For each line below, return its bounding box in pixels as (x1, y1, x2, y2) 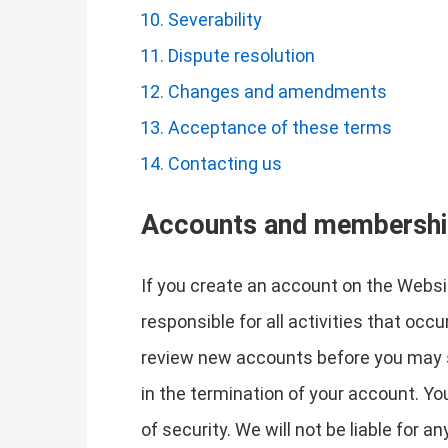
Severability (168, 8, 262, 30)
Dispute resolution (168, 44, 315, 66)
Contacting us (168, 152, 282, 174)
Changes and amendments (168, 80, 387, 102)
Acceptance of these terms (168, 116, 392, 138)
